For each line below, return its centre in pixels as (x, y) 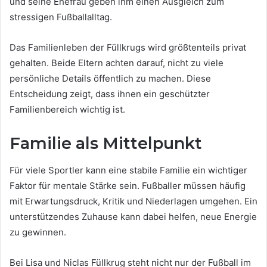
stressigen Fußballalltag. (61, 17)
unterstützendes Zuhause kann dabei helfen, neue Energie (133, 216)
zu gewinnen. (38, 232)
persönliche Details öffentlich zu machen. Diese (110, 79)
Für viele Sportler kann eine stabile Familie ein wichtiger (128, 170)
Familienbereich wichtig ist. (67, 110)
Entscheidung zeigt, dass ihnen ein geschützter (110, 94)
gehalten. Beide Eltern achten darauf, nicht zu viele (117, 63)
